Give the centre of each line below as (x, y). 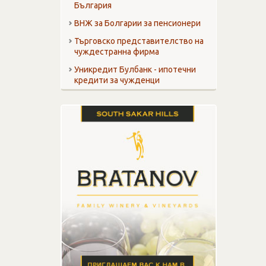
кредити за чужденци (117, 80)
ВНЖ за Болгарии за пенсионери (137, 23)
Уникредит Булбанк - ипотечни (135, 70)
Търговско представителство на (139, 41)
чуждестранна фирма (117, 52)
